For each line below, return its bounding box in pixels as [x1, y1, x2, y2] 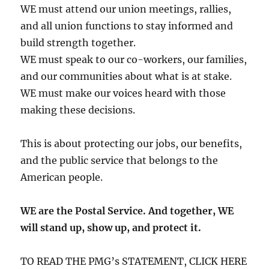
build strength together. [20, 36, 136, 49]
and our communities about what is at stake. [20, 70, 232, 82]
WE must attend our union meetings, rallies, [20, 2, 232, 15]
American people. [20, 171, 103, 183]
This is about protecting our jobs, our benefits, [20, 137, 243, 150]
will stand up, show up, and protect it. [20, 221, 202, 234]
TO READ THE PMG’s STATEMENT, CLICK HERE [20, 255, 247, 267]
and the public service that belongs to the [20, 154, 219, 166]
